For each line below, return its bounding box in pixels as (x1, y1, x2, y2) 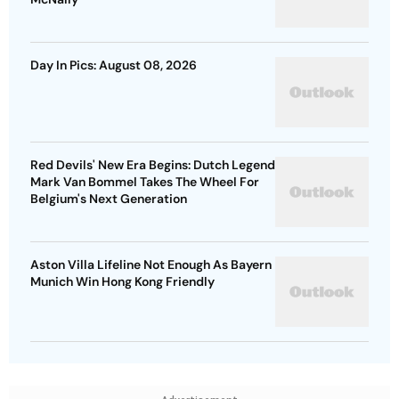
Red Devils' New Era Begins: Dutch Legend (30, 157, 275, 174)
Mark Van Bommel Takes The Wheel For (30, 174, 259, 191)
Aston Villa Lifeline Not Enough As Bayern (30, 256, 272, 273)
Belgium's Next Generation (30, 191, 187, 208)
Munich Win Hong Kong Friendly (30, 273, 215, 290)
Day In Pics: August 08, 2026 (30, 57, 197, 74)
